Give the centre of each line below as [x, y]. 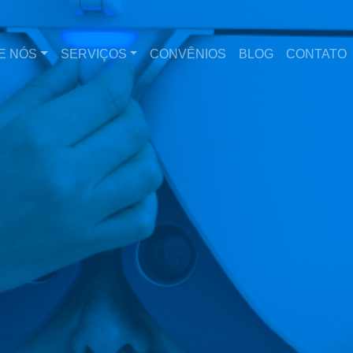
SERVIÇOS [93, 54]
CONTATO [317, 54]
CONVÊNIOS [188, 54]
